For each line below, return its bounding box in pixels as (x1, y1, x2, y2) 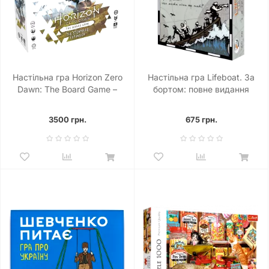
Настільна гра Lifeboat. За (148, 71, 255, 82)
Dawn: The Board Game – (17, 83, 117, 94)
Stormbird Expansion (26, 95, 108, 106)
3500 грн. (48, 114, 86, 124)
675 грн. (185, 114, 217, 124)
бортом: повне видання (153, 83, 249, 94)
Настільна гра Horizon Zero (12, 71, 122, 82)
